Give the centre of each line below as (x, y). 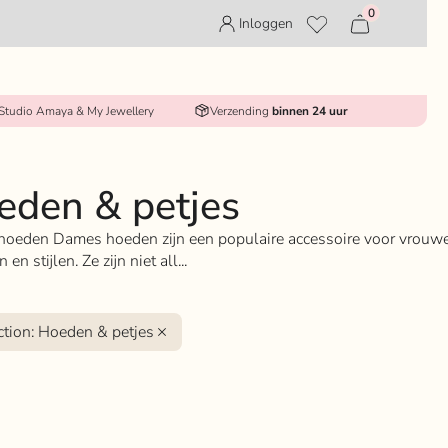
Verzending (240, 110)
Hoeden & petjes (96, 332)
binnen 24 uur (309, 110)
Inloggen (266, 24)
